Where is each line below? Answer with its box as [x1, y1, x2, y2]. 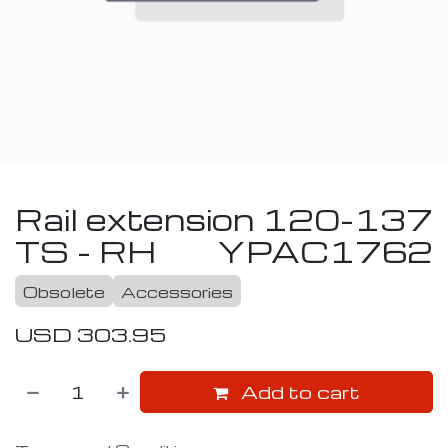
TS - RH [15, 232, 156, 270]
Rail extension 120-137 [15, 200, 433, 238]
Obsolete [23, 282, 105, 302]
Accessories [121, 282, 233, 302]
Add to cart [236, 380, 361, 403]
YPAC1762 [217, 232, 433, 270]
